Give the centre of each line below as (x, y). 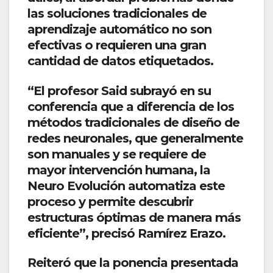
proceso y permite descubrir (110, 201)
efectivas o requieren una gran (117, 45)
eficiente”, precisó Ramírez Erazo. (126, 233)
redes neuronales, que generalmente (135, 138)
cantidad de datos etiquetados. (120, 61)
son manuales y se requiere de (117, 154)
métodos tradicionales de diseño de (133, 122)
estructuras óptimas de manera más (134, 217)
